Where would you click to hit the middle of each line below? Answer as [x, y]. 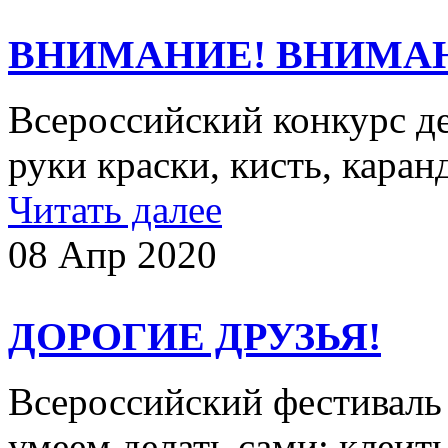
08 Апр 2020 [112, 254]
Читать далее [115, 209]
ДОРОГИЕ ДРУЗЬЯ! [194, 337]
